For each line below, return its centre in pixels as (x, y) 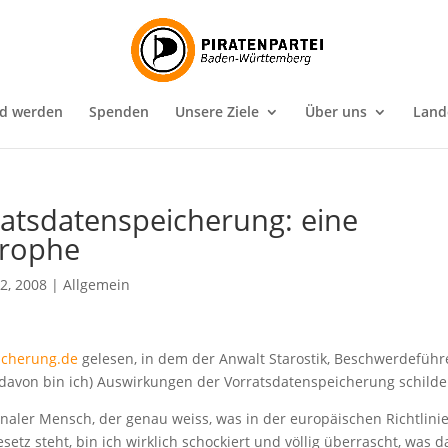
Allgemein (97, 284)
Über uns (336, 111)
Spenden (119, 111)
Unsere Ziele (217, 111)
